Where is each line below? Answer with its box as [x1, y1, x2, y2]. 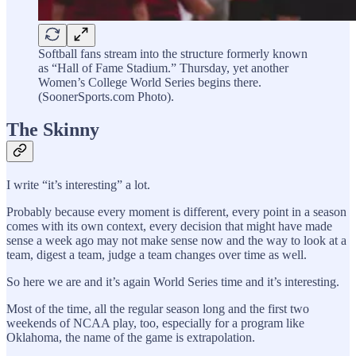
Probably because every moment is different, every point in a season [6, 205, 346, 219]
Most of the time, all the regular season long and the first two [6, 302, 309, 316]
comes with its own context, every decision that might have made [6, 219, 332, 234]
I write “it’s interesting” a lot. [6, 178, 150, 192]
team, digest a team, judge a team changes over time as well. [6, 248, 307, 262]
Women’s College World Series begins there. [38, 75, 261, 89]
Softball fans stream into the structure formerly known [38, 46, 308, 60]
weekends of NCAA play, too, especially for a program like [6, 316, 304, 331]
